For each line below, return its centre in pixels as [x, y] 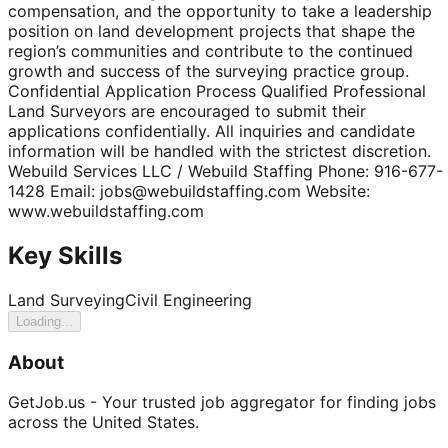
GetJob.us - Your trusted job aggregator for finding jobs [222, 402]
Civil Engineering [188, 299]
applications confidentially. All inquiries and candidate [211, 131]
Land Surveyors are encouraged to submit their [187, 111]
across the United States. [103, 422]
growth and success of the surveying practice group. [208, 71]
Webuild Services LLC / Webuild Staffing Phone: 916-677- [225, 171]
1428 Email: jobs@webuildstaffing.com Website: [189, 191]
